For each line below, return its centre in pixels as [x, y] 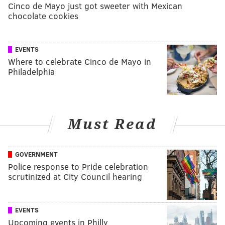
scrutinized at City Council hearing [75, 177]
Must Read [113, 124]
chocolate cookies [43, 16]
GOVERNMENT [36, 154]
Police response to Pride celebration [78, 167]
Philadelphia [31, 71]
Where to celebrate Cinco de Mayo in [80, 61]
